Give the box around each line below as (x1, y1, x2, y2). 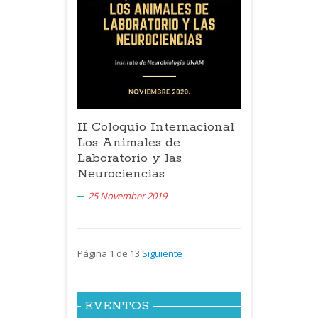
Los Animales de (77, 134, 180, 150)
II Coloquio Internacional (77, 119, 234, 135)
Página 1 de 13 (77, 246, 142, 260)
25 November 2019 (88, 189, 167, 202)
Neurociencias (77, 165, 165, 182)
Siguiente (142, 246, 182, 260)
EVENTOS (84, 297, 149, 314)
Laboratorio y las (77, 150, 182, 166)
